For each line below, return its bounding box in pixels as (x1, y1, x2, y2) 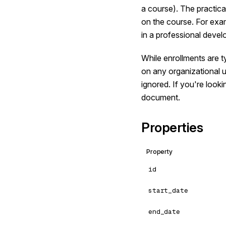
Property (146, 148, 173, 155)
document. (141, 92, 180, 102)
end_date (148, 207, 180, 216)
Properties (141, 120, 203, 135)
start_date (148, 186, 188, 195)
